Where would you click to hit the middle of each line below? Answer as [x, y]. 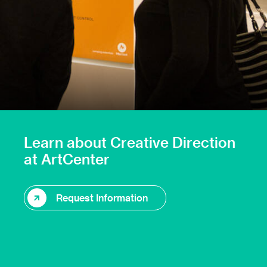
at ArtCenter [67, 159]
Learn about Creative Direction [130, 142]
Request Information [102, 198]
